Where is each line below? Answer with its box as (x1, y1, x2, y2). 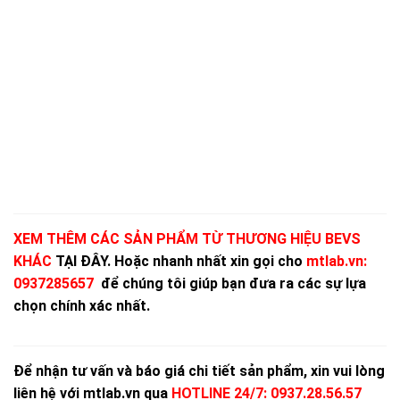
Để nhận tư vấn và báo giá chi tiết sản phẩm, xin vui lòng (13, 362, 385, 380)
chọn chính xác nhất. (13, 297, 150, 315)
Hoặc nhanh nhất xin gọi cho (114, 253, 306, 271)
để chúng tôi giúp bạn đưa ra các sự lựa (97, 275, 366, 293)
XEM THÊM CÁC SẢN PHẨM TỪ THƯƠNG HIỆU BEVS (13, 230, 361, 248)
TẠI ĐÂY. (55, 253, 114, 271)
